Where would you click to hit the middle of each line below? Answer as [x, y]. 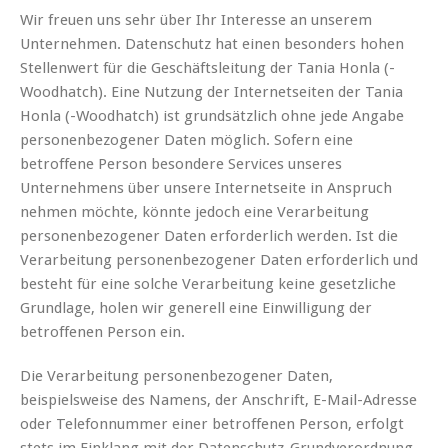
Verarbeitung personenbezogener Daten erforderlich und [219, 260]
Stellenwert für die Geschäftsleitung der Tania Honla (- [207, 68]
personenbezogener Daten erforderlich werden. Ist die [209, 236]
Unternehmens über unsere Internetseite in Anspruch [206, 188]
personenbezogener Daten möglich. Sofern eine [186, 140]
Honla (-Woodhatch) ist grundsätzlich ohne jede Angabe [212, 116]
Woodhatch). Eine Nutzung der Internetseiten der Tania [211, 92]
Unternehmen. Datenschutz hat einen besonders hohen [212, 44]
